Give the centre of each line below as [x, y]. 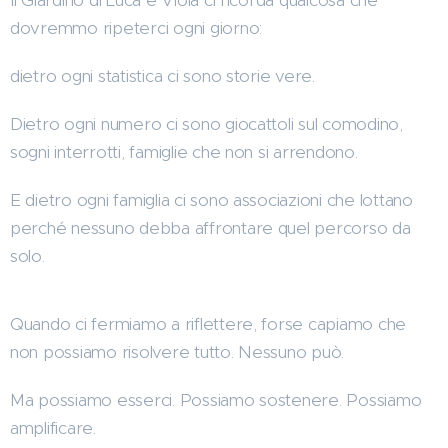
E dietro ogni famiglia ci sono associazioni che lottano [211, 199]
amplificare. [53, 427]
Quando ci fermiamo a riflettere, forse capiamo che [208, 323]
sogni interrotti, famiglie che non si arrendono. [184, 151]
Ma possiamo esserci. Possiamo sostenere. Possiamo [216, 399]
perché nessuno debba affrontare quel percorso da [210, 227]
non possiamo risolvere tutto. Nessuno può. [177, 351]
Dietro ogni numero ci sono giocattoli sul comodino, [206, 123]
